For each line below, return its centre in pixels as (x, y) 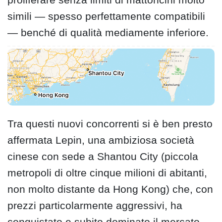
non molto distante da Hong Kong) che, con (110, 189)
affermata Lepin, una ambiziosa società (101, 140)
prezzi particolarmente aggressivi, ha (95, 205)
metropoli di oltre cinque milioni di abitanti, (107, 172)
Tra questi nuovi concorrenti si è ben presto (110, 123)
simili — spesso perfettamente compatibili (106, 16)
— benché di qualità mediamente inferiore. (108, 33)
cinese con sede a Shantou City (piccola (103, 156)
